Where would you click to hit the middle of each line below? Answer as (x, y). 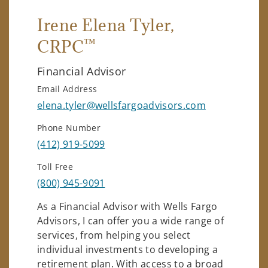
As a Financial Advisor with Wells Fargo (127, 206)
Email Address (67, 89)
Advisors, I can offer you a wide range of (131, 220)
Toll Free (55, 166)
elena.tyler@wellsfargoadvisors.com (121, 105)
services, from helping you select (114, 235)
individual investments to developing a (128, 249)
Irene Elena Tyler (104, 25)
